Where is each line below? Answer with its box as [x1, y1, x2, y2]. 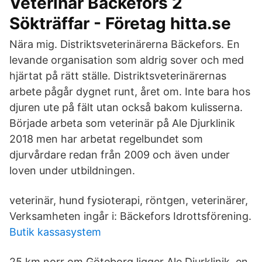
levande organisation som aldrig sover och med [9, 54, 244, 66]
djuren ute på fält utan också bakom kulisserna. [9, 101, 243, 113]
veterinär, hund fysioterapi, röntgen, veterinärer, [9, 194, 251, 206]
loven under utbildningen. [9, 164, 135, 177]
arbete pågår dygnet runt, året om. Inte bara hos [9, 85, 250, 98]
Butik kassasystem [9, 226, 101, 238]
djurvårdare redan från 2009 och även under [9, 149, 230, 161]
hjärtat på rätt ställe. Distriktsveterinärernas [9, 70, 226, 82]
